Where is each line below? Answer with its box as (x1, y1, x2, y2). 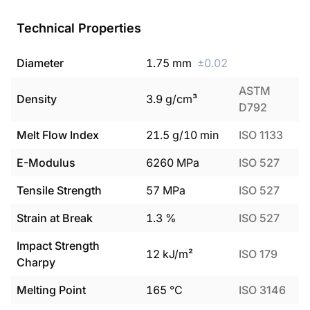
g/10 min (170, 128, 219, 142)
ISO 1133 (239, 128, 283, 142)
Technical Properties (17, 21, 141, 35)
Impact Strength (17, 239, 100, 253)
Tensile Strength (17, 183, 102, 197)
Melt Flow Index (17, 128, 99, 142)
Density (17, 92, 57, 106)
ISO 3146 (239, 283, 286, 297)
